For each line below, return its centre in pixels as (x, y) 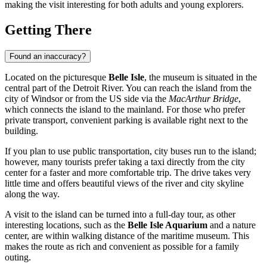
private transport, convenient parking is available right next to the (126, 120)
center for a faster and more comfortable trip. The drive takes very (128, 172)
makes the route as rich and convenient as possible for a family (122, 246)
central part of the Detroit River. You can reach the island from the (128, 88)
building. (21, 131)
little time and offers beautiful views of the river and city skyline (124, 183)
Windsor (47, 98)
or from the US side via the (116, 98)
